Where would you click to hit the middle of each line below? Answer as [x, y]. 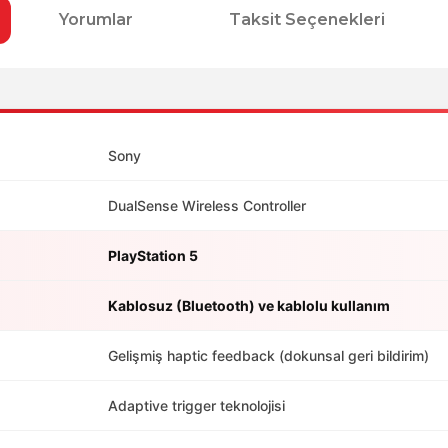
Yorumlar [96, 19]
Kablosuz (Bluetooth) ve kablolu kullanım [249, 305]
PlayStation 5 [153, 255]
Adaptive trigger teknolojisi [196, 405]
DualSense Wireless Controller [207, 205]
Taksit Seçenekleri [307, 19]
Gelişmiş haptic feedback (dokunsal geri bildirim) [268, 355]
